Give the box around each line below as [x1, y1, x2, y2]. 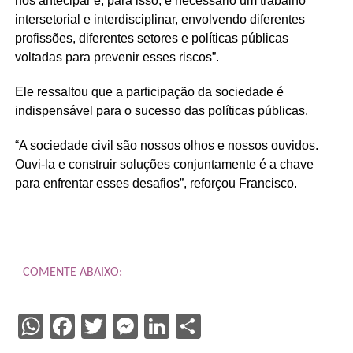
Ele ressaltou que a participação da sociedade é [14, 84, 284, 98]
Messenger [137, 310, 260, 341]
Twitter [106, 310, 184, 341]
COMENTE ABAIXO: [22, 266, 122, 279]
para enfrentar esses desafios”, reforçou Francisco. [14, 176, 297, 190]
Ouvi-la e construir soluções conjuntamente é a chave [14, 157, 314, 171]
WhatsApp [43, 310, 157, 341]
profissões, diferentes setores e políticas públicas [14, 31, 288, 45]
